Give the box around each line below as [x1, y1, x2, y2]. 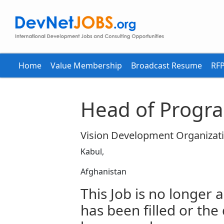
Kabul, [80, 146, 104, 157]
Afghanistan [80, 166, 126, 177]
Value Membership [50, 60, 122, 71]
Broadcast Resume [131, 60, 202, 71]
